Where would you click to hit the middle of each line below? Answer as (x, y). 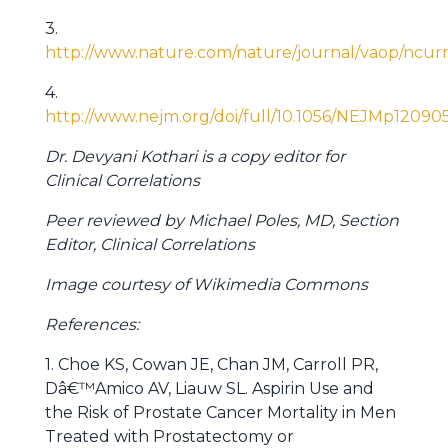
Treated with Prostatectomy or (169, 436)
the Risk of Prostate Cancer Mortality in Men (220, 412)
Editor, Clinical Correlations (150, 244)
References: (92, 324)
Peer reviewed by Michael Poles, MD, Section (222, 220)
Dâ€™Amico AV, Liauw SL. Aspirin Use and (209, 388)
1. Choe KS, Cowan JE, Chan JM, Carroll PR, (211, 364)
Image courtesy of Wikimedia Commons (206, 284)
